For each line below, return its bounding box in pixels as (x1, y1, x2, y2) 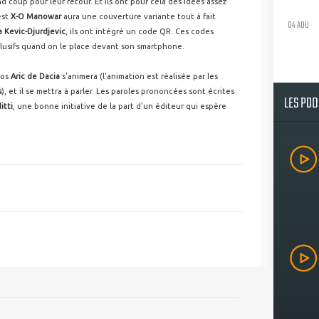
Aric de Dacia (11, 72, 60, 80)
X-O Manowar (11, 12, 61, 21)
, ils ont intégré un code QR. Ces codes (66, 27, 214, 36)
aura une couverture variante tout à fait (61, 12, 216, 21)
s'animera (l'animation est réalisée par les (60, 72, 218, 80)
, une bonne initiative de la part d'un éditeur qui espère (13, 102, 226, 110)
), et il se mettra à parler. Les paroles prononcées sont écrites (1, 87, 234, 95)
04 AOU (288, 17, 309, 33)
